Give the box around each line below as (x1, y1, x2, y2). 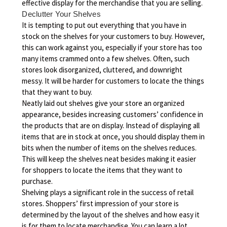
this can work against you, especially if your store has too (22, 42, 203, 52)
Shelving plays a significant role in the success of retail (22, 187, 194, 197)
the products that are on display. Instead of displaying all (22, 120, 200, 130)
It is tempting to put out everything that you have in (22, 20, 187, 30)
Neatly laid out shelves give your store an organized (22, 98, 185, 108)
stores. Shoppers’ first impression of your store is (22, 198, 179, 208)
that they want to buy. (22, 87, 93, 97)
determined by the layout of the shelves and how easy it (22, 209, 200, 219)
